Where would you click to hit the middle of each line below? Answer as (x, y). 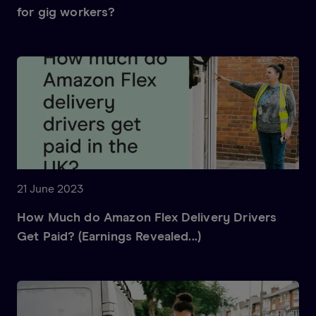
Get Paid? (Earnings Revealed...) (109, 237)
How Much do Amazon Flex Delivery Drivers (147, 218)
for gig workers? (66, 12)
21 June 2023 (50, 189)
